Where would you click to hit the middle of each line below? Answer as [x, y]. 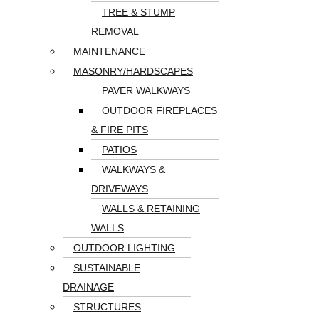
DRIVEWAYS [120, 189]
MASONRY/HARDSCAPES [133, 71]
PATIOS [119, 150]
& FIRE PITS [120, 130]
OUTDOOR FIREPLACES [159, 110]
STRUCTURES [107, 307]
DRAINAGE [88, 287]
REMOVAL [115, 31]
